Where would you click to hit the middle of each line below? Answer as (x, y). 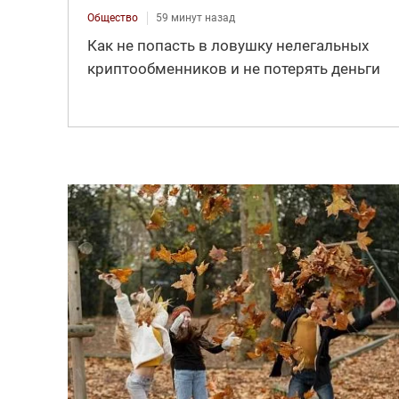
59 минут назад (195, 17)
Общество (112, 17)
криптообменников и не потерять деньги (233, 68)
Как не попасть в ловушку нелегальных (228, 45)
